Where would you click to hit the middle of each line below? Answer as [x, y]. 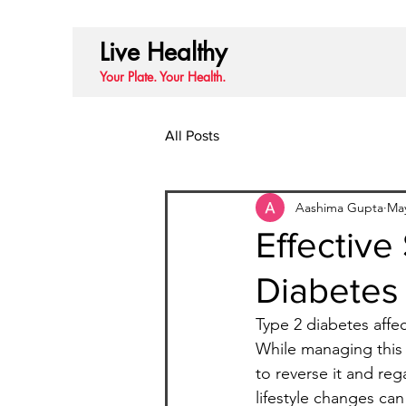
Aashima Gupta [339, 207]
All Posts [192, 135]
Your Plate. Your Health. [162, 77]
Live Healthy [163, 52]
